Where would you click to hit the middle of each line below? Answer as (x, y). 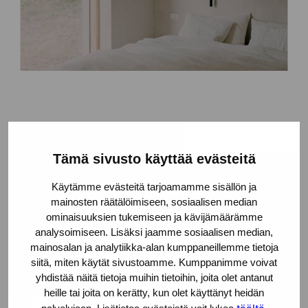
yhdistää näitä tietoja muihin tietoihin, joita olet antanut (154, 277)
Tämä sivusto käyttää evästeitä (154, 158)
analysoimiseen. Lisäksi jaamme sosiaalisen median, (154, 232)
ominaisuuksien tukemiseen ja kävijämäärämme (154, 217)
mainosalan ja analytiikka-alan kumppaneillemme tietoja (154, 247)
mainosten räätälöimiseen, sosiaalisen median (154, 201)
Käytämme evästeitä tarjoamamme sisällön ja (154, 186)
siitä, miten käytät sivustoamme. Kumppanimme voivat (154, 262)
